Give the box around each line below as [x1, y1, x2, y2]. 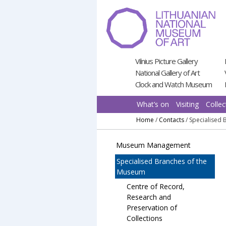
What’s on [137, 99, 169, 109]
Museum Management [116, 140, 191, 150]
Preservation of [127, 203, 177, 212]
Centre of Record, [127, 182, 185, 191]
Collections [127, 213, 162, 223]
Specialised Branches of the [117, 156, 207, 166]
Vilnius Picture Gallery [135, 56, 198, 66]
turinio [97, 21, 121, 31]
